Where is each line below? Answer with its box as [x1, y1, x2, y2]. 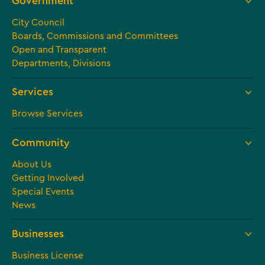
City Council [11, 17, 64, 27]
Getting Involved [11, 173, 84, 183]
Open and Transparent [11, 44, 106, 54]
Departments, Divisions [11, 58, 111, 68]
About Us [11, 159, 51, 169]
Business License [11, 250, 83, 260]
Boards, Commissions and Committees [11, 31, 178, 41]
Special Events [11, 186, 74, 196]
